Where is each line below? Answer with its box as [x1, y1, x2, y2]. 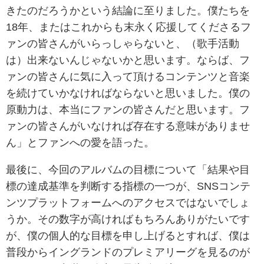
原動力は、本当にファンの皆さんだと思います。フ [6, 104, 250, 115]
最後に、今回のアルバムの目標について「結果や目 [6, 164, 250, 175]
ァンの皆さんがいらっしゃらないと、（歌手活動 [6, 38, 239, 49]
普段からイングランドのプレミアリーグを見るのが [6, 246, 250, 258]
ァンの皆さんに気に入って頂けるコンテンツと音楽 [6, 71, 250, 82]
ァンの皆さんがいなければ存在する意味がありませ [6, 120, 250, 131]
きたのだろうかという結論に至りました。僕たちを [6, 5, 250, 16]
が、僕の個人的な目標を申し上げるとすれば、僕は [6, 230, 250, 241]
